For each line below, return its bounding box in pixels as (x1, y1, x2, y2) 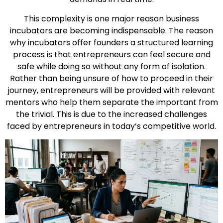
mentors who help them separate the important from (5, 96, 218, 108)
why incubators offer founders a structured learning (10, 36, 213, 48)
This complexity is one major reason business (24, 12, 199, 24)
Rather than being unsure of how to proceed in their (10, 72, 213, 84)
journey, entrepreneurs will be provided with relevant (8, 84, 215, 96)
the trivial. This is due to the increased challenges (16, 108, 207, 120)
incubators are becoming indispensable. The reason (10, 24, 213, 36)
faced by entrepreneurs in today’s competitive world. (7, 120, 216, 132)
